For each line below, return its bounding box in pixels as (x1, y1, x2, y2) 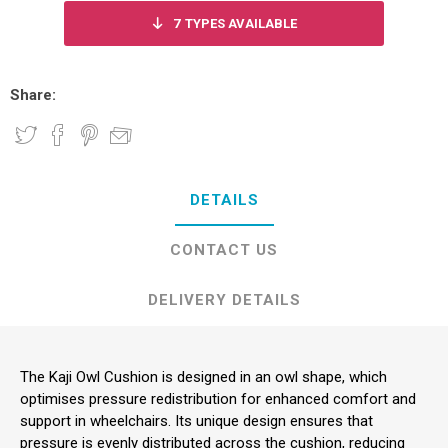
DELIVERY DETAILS (147, 291, 301, 309)
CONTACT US (170, 241, 278, 259)
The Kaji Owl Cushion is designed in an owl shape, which (20, 368, 387, 386)
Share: (10, 86, 56, 104)
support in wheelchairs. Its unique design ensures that (20, 412, 373, 430)
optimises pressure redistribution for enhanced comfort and (20, 390, 416, 408)
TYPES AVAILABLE (185, 16, 297, 31)
